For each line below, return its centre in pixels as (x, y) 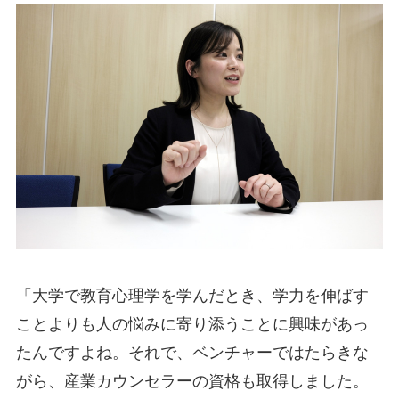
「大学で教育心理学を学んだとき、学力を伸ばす (192, 295)
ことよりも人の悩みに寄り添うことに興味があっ (192, 324)
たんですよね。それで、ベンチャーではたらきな (192, 352)
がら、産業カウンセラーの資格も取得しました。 (192, 381)
